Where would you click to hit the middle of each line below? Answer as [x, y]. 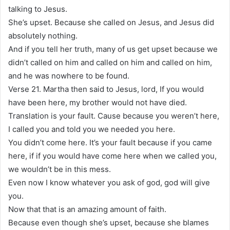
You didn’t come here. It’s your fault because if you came [110, 142]
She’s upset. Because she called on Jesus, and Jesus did [111, 22]
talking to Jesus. [38, 9]
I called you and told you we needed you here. [92, 129]
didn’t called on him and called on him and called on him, [110, 62]
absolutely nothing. [43, 35]
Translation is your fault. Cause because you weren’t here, [114, 116]
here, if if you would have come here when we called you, [112, 156]
